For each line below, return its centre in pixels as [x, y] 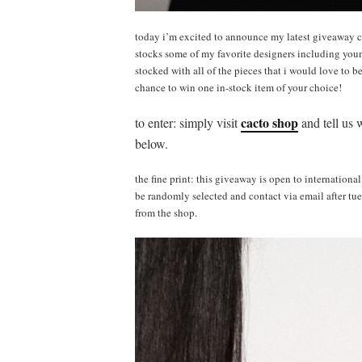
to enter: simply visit [188, 123]
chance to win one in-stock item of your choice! [238, 88]
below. [152, 144]
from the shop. [166, 213]
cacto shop [269, 123]
